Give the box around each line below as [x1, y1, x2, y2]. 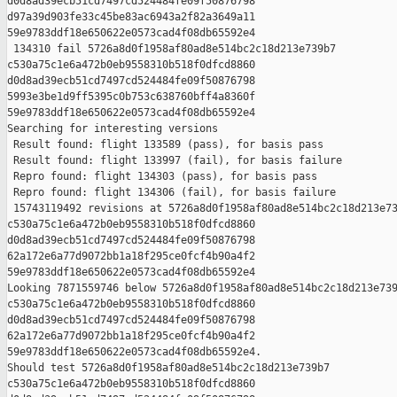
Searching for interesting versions [7, 122, 218, 136]
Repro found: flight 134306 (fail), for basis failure [7, 186, 336, 199]
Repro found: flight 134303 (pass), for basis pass [7, 170, 317, 183]
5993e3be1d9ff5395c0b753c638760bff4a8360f [7, 90, 261, 104]
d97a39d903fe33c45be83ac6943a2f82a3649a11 [7, 11, 261, 24]
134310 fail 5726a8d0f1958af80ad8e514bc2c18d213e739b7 [7, 43, 342, 56]
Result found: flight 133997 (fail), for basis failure [7, 154, 342, 167]
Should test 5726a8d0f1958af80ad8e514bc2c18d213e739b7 [7, 362, 336, 375]
